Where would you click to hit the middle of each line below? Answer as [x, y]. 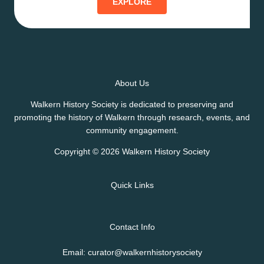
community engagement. [132, 130]
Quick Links [132, 185]
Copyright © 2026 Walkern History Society [132, 151]
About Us [132, 83]
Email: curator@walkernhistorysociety [132, 253]
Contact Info [132, 227]
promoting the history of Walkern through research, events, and [132, 117]
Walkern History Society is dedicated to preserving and [132, 104]
